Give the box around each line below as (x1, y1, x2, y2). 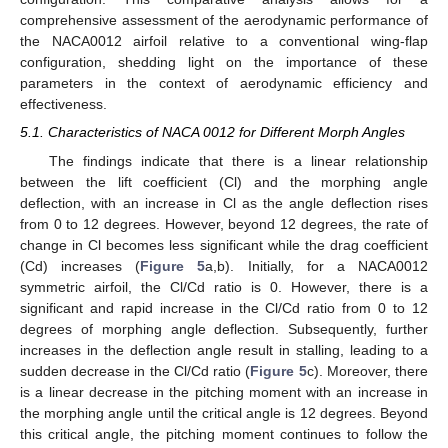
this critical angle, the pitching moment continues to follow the (20, 425, 428, 442)
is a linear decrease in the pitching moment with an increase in (20, 383, 428, 400)
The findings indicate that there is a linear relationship (48, 152, 428, 169)
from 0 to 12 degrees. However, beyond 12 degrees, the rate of (20, 215, 428, 232)
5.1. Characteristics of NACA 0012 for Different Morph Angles (20, 124, 405, 141)
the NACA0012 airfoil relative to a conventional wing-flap (20, 33, 428, 50)
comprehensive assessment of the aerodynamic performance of (20, 12, 428, 29)
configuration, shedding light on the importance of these (20, 54, 428, 71)
